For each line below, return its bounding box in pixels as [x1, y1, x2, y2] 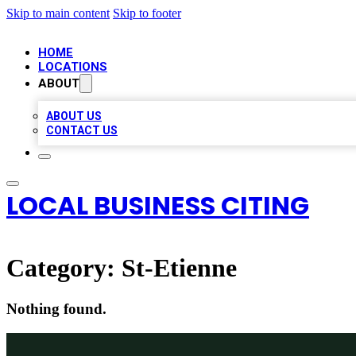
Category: [6, 253, 122, 283]
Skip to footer [113, 6, 181, 20]
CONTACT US [46, 124, 118, 137]
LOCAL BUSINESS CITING [6, 188, 309, 223]
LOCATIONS [38, 60, 107, 74]
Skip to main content [6, 6, 110, 20]
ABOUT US [46, 110, 102, 122]
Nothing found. [6, 300, 106, 317]
